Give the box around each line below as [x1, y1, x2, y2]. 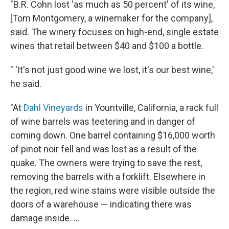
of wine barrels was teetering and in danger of [10, 116, 195, 127]
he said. [10, 78, 41, 89]
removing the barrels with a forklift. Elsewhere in [10, 171, 205, 182]
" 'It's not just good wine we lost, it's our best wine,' [10, 64, 214, 75]
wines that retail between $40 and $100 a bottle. [10, 40, 203, 51]
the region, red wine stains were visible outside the [10, 185, 215, 196]
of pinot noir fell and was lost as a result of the [10, 143, 197, 154]
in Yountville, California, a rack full [83, 102, 218, 113]
